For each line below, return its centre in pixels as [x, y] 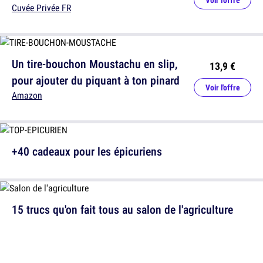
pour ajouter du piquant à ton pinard [96, 80]
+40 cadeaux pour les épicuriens [87, 151]
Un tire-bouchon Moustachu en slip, [95, 64]
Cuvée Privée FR [41, 8]
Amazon [27, 95]
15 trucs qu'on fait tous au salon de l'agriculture [122, 209]
